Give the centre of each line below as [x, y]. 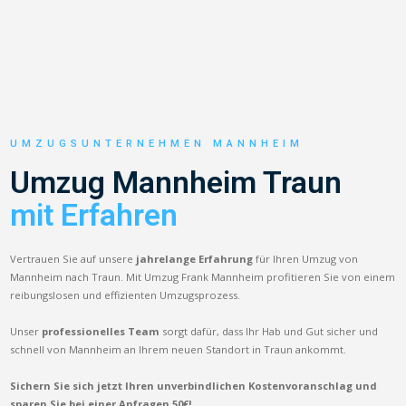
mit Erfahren [94, 215]
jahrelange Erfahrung [195, 258]
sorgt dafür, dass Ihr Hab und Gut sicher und [269, 331]
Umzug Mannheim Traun [176, 182]
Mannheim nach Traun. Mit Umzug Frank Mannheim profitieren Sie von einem [203, 276]
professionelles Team [101, 331]
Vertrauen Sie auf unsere [73, 258]
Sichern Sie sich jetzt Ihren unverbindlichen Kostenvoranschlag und [194, 385]
